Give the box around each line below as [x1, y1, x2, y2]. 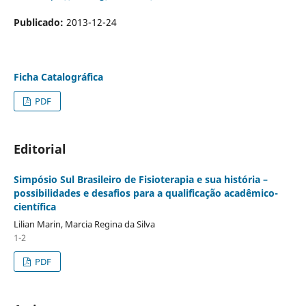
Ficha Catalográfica [13, 70, 103, 83]
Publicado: [13, 15, 66, 29]
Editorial [13, 140, 66, 157]
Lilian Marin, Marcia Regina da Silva [13, 217, 155, 230]
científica [13, 199, 56, 213]
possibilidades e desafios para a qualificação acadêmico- [13, 186, 278, 199]
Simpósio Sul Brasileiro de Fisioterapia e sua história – [13, 172, 268, 186]
